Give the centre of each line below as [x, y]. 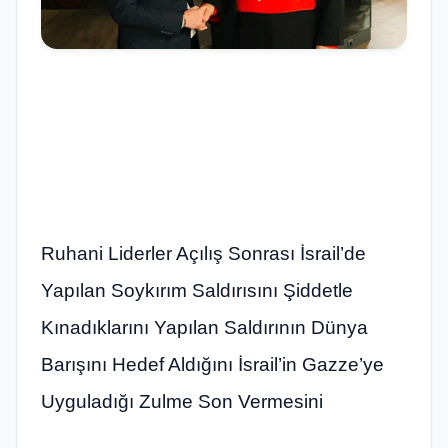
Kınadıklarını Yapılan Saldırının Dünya [204, 327]
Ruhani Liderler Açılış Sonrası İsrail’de [203, 253]
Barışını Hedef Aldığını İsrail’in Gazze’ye [212, 364]
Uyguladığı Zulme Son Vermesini [182, 401]
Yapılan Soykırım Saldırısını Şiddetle [197, 290]
